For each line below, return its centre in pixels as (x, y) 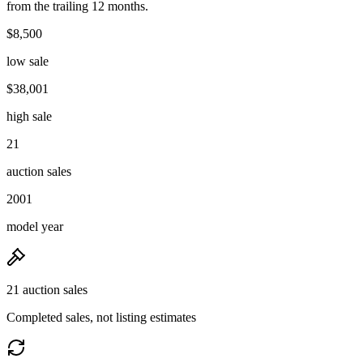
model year (35, 226)
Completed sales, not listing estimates (101, 317)
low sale (28, 61)
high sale (29, 116)
